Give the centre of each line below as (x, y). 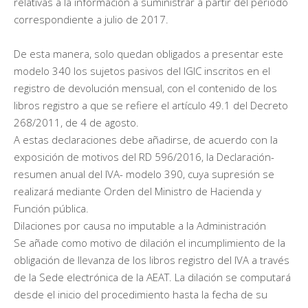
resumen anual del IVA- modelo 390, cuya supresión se (144, 174)
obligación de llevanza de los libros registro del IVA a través (152, 260)
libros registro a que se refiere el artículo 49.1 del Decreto (151, 105)
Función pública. (51, 208)
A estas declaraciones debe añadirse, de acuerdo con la (146, 139)
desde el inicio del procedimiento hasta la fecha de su (141, 294)
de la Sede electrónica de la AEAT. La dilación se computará (152, 277)
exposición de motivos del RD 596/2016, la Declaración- (144, 156)
